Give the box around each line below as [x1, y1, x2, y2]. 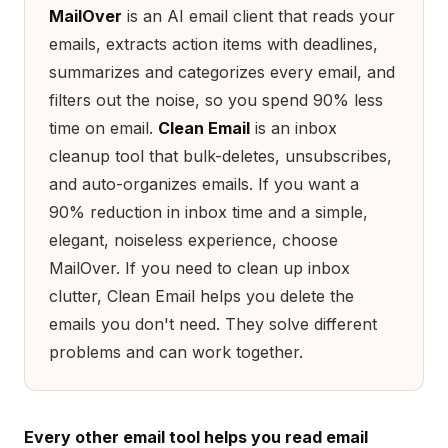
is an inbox [250, 118, 337, 138]
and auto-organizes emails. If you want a [49, 174, 359, 194]
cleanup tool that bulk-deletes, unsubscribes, [49, 146, 392, 166]
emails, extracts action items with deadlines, [49, 34, 378, 54]
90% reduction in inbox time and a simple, [49, 202, 368, 222]
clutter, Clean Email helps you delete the [49, 286, 354, 306]
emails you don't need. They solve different [49, 314, 377, 334]
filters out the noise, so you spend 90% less [49, 90, 383, 110]
